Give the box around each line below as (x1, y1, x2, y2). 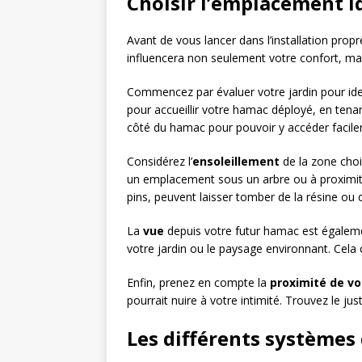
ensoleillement (192, 154, 280, 169)
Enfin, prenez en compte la (127, 275, 270, 290)
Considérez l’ (127, 154, 192, 169)
